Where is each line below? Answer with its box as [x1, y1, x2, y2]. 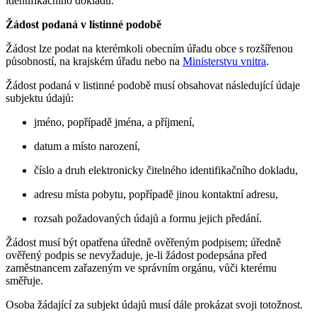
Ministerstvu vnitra [183, 55, 266, 68]
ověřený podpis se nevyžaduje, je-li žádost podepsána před [6, 249, 267, 262]
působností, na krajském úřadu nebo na [6, 55, 183, 68]
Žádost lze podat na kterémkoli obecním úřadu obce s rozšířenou [6, 42, 293, 55]
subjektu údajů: [6, 92, 74, 105]
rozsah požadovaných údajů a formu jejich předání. [34, 212, 262, 225]
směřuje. [6, 275, 43, 287]
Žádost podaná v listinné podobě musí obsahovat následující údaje [6, 79, 300, 92]
